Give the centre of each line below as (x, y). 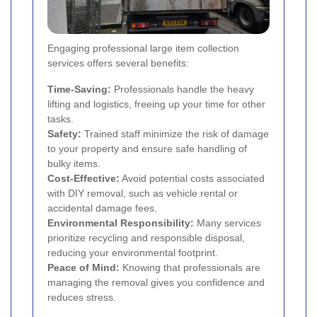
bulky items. (74, 163)
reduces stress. (82, 297)
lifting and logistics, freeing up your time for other (156, 104)
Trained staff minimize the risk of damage (175, 133)
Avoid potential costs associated (192, 178)
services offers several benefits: (118, 63)
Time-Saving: (79, 89)
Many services (227, 223)
